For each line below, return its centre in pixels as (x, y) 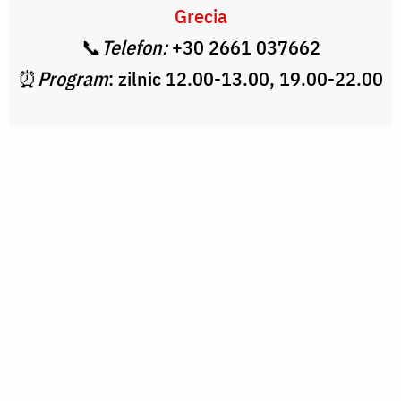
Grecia (200, 16)
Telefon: (134, 47)
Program (73, 79)
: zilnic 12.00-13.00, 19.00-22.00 (246, 79)
